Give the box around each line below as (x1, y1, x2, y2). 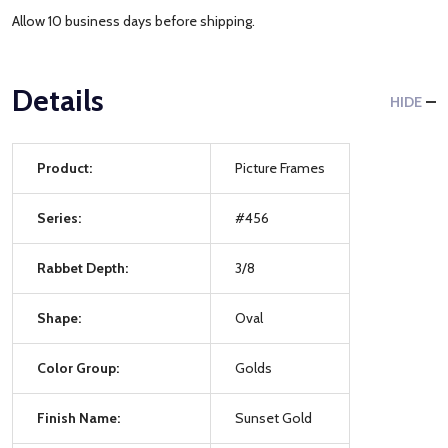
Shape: (37, 308, 81, 327)
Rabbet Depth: (37, 258, 128, 277)
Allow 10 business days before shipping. (12, 11, 255, 30)
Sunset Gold (235, 408, 312, 427)
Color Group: (37, 358, 119, 377)
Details (12, 81, 104, 119)
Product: (37, 158, 92, 177)
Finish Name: (37, 408, 120, 427)
